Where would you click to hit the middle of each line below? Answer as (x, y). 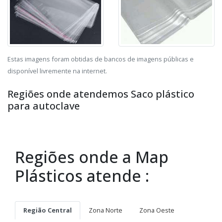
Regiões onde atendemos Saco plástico (101, 94)
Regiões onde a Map (92, 157)
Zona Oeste (157, 210)
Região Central (48, 210)
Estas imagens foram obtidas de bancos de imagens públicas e (101, 59)
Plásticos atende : (82, 175)
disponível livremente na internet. (57, 71)
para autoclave (44, 106)
